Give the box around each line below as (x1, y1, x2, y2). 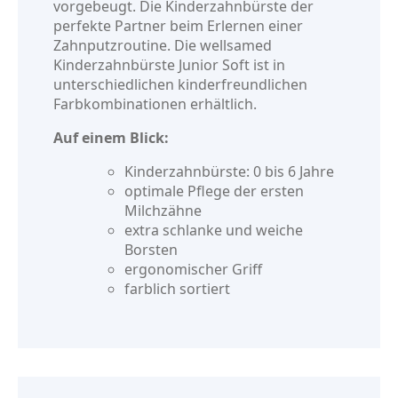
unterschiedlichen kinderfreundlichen (53, 74, 307, 94)
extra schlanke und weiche (124, 219, 303, 240)
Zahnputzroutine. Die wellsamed (53, 35, 272, 55)
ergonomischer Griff (124, 259, 262, 279)
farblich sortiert (124, 278, 230, 298)
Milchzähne (124, 200, 202, 220)
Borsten (124, 239, 178, 259)
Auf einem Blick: (53, 127, 169, 147)
